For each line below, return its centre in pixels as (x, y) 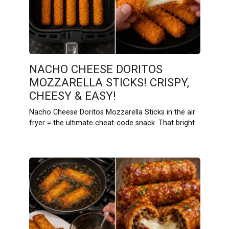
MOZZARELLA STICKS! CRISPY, (109, 83)
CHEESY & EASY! (72, 96)
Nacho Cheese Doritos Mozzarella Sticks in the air (112, 112)
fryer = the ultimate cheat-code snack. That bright (112, 123)
